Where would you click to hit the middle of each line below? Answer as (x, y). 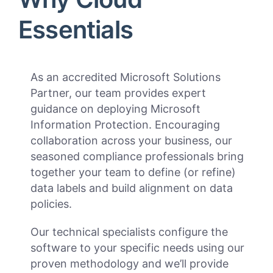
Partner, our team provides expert (118, 93)
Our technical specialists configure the (129, 232)
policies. (51, 204)
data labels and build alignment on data (132, 188)
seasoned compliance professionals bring (137, 157)
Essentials (76, 30)
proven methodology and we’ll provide (129, 264)
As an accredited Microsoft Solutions (126, 77)
